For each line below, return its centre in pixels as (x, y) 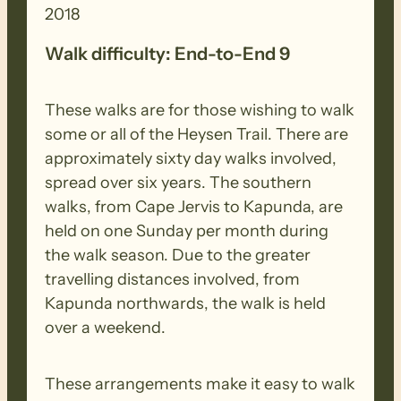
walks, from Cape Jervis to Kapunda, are (194, 206)
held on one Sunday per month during (187, 230)
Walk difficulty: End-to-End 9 (168, 53)
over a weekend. (106, 327)
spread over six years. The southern (179, 182)
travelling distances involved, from (173, 279)
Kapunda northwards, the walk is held (186, 303)
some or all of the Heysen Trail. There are (197, 134)
